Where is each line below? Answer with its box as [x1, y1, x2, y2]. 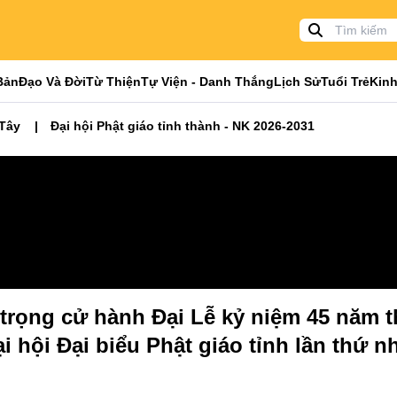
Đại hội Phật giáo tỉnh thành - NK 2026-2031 [51, 119, 315, 133]
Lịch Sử [274, 74, 321, 89]
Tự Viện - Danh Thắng [141, 74, 274, 89]
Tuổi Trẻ [321, 74, 370, 89]
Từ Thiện [86, 74, 141, 89]
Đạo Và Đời [19, 74, 86, 89]
